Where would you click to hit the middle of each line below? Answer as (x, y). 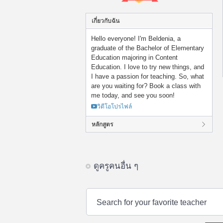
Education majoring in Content (134, 58)
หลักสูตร (102, 125)
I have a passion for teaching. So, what (148, 77)
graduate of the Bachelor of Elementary (148, 48)
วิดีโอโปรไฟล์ (114, 107)
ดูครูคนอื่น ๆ (116, 166)
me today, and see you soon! (133, 96)
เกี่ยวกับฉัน (106, 21)
